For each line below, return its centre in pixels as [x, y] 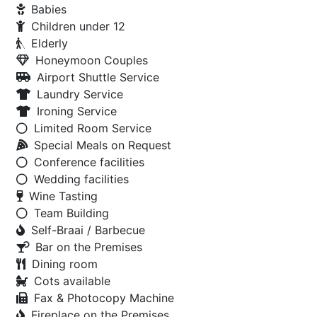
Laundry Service [80, 94]
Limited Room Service [93, 128]
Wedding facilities [81, 179]
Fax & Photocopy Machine [104, 298]
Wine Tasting [63, 196]
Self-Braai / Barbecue [88, 230]
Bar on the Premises [89, 247]
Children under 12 [78, 26]
